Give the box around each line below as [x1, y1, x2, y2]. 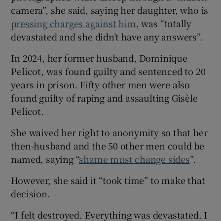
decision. [11, 186, 50, 200]
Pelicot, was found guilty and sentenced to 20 [11, 64, 206, 77]
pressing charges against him [11, 16, 136, 30]
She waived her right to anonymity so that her [11, 125, 208, 139]
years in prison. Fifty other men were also [11, 77, 190, 91]
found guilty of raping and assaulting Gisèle [11, 91, 198, 104]
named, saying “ [11, 152, 79, 165]
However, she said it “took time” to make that [11, 173, 205, 186]
